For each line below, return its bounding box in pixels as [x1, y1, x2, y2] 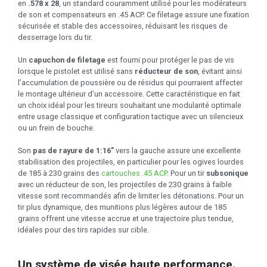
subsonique [206, 169, 249, 178]
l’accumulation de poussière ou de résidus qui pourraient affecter [18, 78, 243, 88]
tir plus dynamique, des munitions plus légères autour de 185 [18, 203, 226, 212]
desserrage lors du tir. [18, 33, 92, 42]
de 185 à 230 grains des [18, 169, 101, 178]
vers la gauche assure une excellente [114, 146, 241, 156]
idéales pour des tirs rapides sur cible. [18, 225, 149, 235]
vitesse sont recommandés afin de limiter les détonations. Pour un [18, 191, 244, 201]
